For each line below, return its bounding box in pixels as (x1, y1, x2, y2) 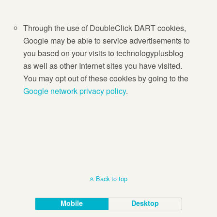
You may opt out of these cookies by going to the (23, 73, 189, 84)
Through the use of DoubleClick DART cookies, (23, 22, 186, 34)
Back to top (96, 174, 127, 184)
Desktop (131, 198, 159, 208)
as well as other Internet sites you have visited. (23, 60, 183, 72)
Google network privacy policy (23, 85, 126, 97)
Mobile (61, 198, 83, 208)
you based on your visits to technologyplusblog (23, 47, 184, 59)
